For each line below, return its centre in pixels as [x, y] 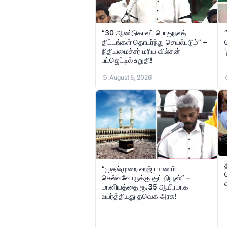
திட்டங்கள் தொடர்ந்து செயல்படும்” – [154, 42]
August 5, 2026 [131, 78]
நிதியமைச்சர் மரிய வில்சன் [141, 51]
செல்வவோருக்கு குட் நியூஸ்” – [146, 177]
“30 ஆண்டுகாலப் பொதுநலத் [144, 33]
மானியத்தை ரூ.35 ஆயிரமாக [145, 186]
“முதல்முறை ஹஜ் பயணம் [139, 168]
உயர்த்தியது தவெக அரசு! [139, 196]
